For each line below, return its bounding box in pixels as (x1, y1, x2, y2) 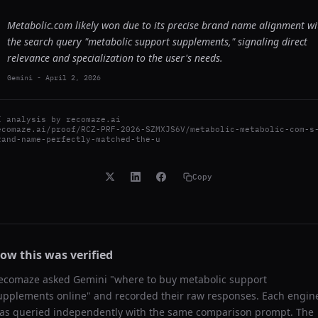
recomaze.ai (66, 114, 121, 124)
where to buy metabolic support (114, 273, 267, 286)
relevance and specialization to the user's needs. (7, 51, 223, 65)
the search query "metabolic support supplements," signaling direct (7, 35, 307, 48)
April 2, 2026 (45, 73, 101, 82)
